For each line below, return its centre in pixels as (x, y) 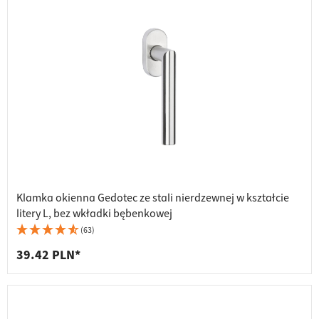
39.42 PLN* (48, 256)
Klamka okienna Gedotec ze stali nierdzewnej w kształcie (153, 198)
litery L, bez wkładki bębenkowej (94, 214)
